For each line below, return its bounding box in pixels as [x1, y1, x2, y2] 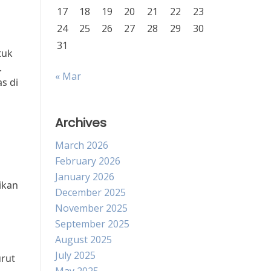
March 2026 [55, 139, 108, 152]
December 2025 [55, 186, 126, 199]
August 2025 [55, 233, 112, 246]
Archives [55, 114, 106, 131]
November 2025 [55, 201, 128, 215]
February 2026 [55, 154, 120, 168]
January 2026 [55, 170, 114, 183]
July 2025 [55, 249, 96, 262]
